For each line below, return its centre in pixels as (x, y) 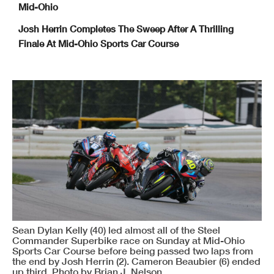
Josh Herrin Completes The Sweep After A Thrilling (126, 29)
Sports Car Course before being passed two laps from (133, 250)
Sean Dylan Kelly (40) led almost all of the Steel (116, 229)
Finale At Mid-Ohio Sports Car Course (98, 44)
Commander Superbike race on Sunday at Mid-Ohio (128, 240)
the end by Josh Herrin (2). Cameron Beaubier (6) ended (136, 261)
